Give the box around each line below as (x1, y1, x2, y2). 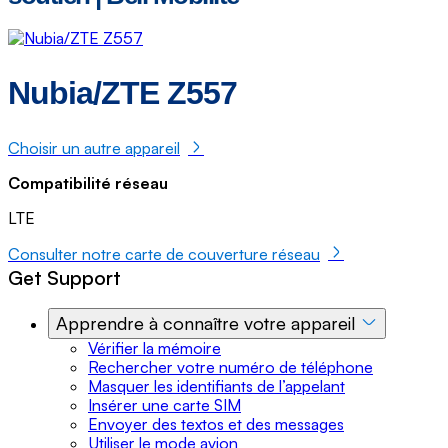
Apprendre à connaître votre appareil (56, 311, 355, 334)
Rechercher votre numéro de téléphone (88, 356, 373, 377)
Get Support (8, 264, 121, 290)
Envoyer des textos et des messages (88, 413, 344, 434)
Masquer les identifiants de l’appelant (88, 375, 345, 396)
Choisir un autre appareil (8, 138, 180, 159)
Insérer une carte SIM (88, 394, 241, 415)
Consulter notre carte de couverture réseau (8, 243, 320, 264)
